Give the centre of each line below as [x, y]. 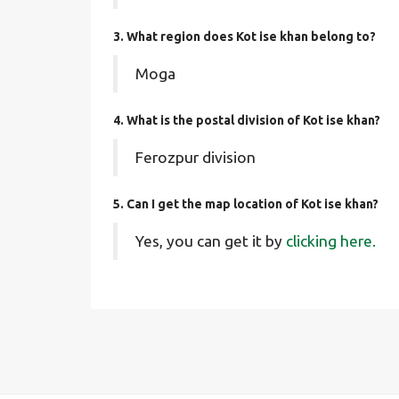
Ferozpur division [195, 157]
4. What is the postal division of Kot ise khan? [247, 120]
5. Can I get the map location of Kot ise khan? [246, 204]
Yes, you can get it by [211, 241]
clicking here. [331, 241]
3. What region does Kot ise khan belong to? [244, 37]
